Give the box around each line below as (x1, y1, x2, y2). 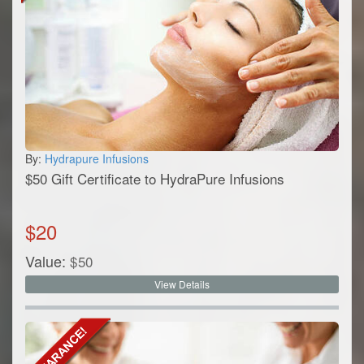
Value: (25, 249, 66, 271)
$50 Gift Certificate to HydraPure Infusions (25, 167, 284, 188)
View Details (154, 276, 210, 291)
